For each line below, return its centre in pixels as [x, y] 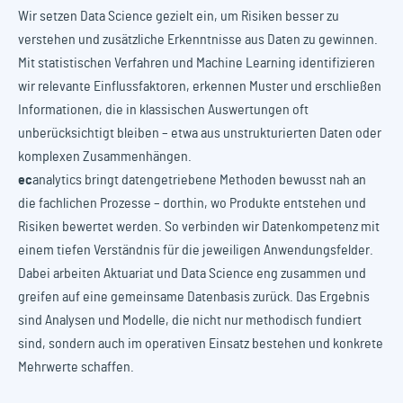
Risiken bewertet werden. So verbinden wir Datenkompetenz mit [199, 227]
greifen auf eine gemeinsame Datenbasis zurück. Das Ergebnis [194, 297]
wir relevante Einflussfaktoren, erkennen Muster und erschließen [200, 87]
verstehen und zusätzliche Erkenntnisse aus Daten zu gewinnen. [198, 40]
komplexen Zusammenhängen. [105, 157]
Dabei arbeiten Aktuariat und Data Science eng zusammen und [192, 274]
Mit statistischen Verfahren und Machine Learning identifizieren [197, 63]
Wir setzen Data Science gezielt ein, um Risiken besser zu [179, 17]
